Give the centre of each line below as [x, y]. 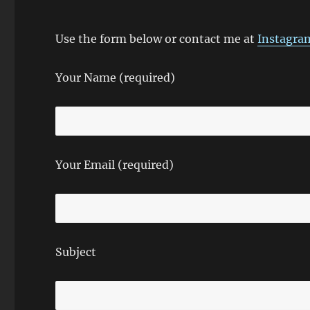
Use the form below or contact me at [157, 39]
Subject [76, 252]
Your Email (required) [115, 165]
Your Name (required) [116, 77]
